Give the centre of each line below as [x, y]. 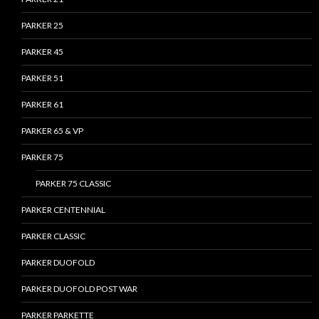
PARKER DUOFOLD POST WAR [79, 289]
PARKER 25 [42, 26]
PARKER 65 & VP [52, 131]
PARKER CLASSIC [53, 236]
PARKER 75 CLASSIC [73, 184]
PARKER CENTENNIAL [63, 210]
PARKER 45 [42, 52]
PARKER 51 [42, 78]
